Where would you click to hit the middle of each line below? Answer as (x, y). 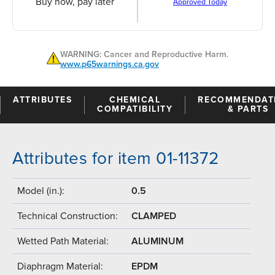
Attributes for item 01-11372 (115, 158)
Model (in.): (41, 191)
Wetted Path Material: (63, 241)
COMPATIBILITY (135, 109)
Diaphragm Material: (60, 266)
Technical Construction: (68, 216)
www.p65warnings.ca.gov (110, 64)
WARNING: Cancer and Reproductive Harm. (144, 54)
